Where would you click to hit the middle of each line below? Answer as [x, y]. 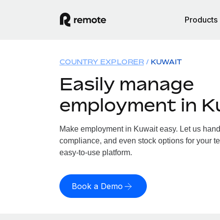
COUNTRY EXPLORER [101, 62]
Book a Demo [97, 186]
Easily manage [126, 84]
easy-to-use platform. [96, 152]
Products [201, 20]
